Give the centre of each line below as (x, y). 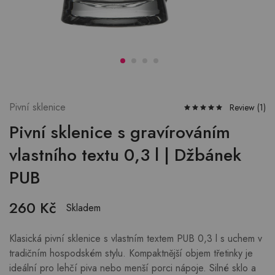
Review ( (245, 107)
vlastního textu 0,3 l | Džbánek (125, 155)
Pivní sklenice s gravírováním (120, 132)
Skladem (83, 208)
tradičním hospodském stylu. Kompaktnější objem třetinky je (131, 253)
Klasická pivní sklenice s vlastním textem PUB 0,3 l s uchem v (136, 238)
